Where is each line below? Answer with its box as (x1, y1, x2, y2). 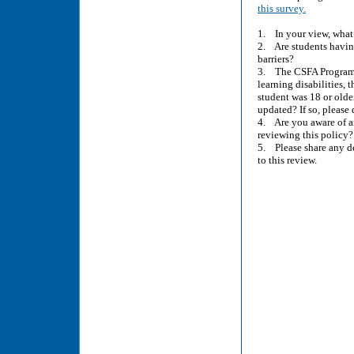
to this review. (258, 154, 317, 166)
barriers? (258, 53, 294, 65)
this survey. (258, 2, 306, 14)
